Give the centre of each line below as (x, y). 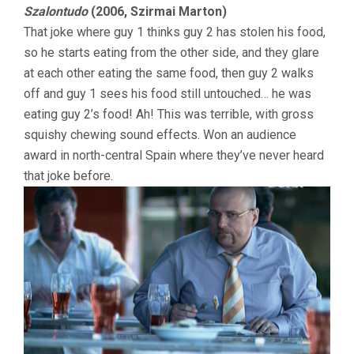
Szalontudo (56, 12)
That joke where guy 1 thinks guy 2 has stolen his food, (175, 32)
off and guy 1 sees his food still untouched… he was (168, 94)
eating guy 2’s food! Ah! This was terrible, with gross (169, 115)
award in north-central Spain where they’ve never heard (174, 156)
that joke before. (68, 176)
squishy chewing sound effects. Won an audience (160, 135)
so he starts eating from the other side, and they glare (171, 53)
